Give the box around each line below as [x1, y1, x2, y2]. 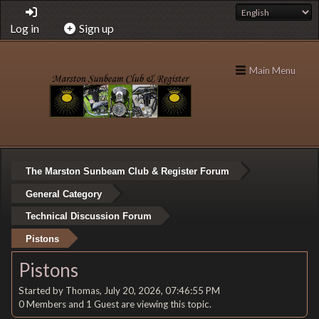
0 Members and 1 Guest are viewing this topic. [19, 298, 211, 310]
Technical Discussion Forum [25, 211, 152, 222]
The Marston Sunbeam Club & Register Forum [25, 165, 229, 177]
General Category [25, 188, 102, 199]
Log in [10, 21, 39, 35]
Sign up [79, 21, 114, 35]
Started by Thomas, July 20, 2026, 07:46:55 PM [19, 285, 220, 297]
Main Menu [249, 64, 296, 76]
